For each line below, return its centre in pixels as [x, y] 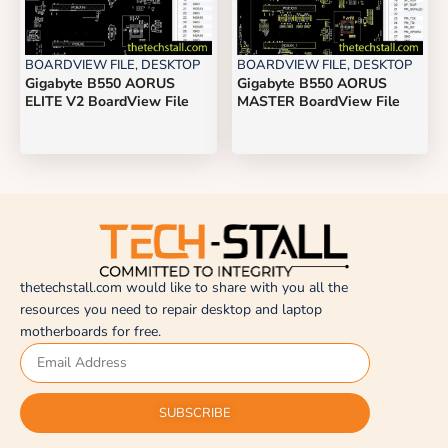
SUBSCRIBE [195, 412]
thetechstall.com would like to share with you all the [184, 287]
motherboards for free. [90, 331]
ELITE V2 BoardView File [107, 101]
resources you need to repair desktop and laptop [171, 309]
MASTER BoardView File [318, 101]
